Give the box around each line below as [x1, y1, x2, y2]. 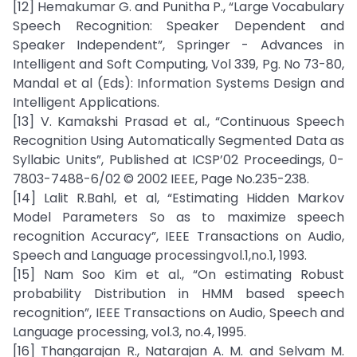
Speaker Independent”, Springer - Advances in [13, 36, 344, 54]
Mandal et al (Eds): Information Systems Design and [13, 74, 344, 92]
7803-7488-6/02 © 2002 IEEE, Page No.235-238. [13, 170, 309, 188]
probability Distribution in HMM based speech [13, 284, 344, 303]
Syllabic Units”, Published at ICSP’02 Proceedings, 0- [13, 151, 344, 169]
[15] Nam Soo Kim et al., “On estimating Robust [13, 265, 344, 284]
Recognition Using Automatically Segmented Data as [13, 131, 344, 150]
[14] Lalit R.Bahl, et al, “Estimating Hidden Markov [13, 189, 344, 207]
